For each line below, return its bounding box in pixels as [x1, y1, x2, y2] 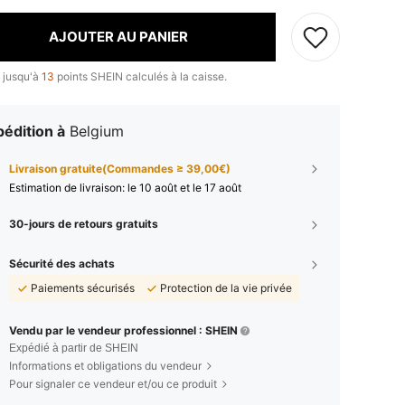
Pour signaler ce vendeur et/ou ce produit [9, 376, 217, 391]
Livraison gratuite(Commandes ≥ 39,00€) [9, 161, 231, 175]
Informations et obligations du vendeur [9, 358, 202, 372]
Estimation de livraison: [9, 180, 127, 194]
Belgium [70, 121, 124, 140]
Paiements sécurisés [31, 280, 135, 295]
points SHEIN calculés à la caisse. [54, 69, 227, 83]
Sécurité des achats [9, 256, 115, 270]
